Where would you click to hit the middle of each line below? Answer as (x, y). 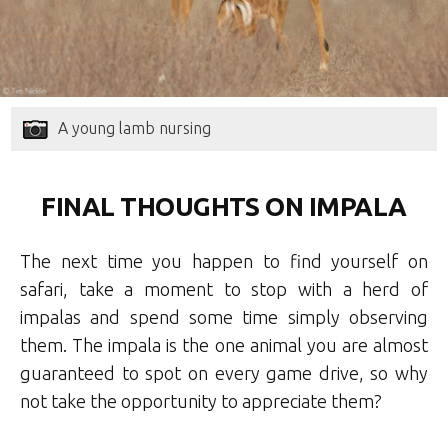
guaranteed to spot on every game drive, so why (224, 372)
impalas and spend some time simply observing (224, 316)
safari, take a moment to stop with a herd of (224, 288)
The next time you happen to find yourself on (224, 260)
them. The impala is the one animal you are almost (224, 344)
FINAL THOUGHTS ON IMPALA (224, 206)
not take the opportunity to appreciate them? (201, 400)
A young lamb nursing (135, 127)
